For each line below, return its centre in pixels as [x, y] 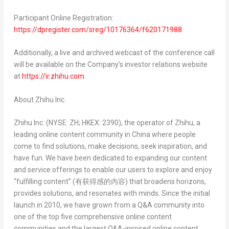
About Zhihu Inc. [40, 99]
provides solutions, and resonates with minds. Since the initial [112, 193]
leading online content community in [73, 135]
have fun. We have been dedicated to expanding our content [110, 158]
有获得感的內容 [100, 182]
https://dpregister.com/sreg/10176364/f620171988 [98, 29]
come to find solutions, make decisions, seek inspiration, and [110, 146]
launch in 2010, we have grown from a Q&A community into [109, 205]
